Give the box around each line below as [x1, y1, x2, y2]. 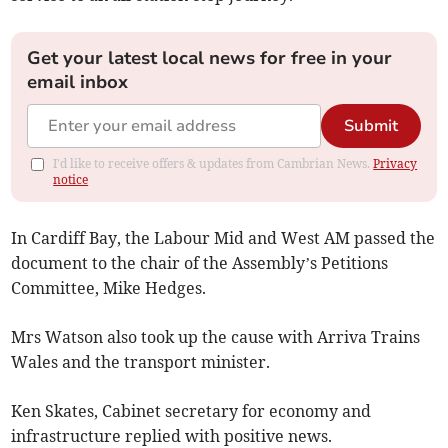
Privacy [373, 156, 418, 172]
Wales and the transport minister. [11, 352, 271, 373]
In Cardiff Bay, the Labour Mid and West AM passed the [11, 228, 436, 249]
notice [53, 172, 89, 188]
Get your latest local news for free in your [27, 46, 393, 71]
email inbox [27, 70, 129, 95]
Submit [343, 115, 398, 138]
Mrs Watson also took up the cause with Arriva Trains [11, 327, 421, 348]
